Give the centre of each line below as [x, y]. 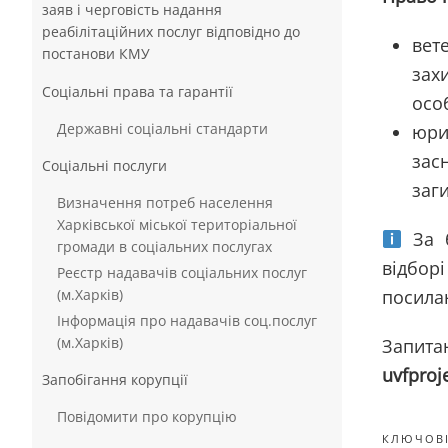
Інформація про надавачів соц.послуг [187, 320]
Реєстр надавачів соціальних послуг [182, 272]
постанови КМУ [96, 53]
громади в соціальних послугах [164, 246]
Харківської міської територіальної [177, 224]
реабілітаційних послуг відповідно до [171, 31]
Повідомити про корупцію [147, 416]
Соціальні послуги [104, 165]
